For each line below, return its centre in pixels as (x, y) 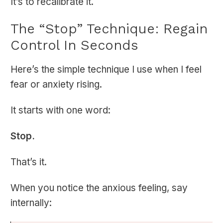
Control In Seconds (74, 45)
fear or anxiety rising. (56, 85)
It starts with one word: (60, 111)
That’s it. (29, 162)
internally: (31, 203)
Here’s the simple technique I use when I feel (106, 70)
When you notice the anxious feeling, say (99, 188)
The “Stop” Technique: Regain (109, 29)
